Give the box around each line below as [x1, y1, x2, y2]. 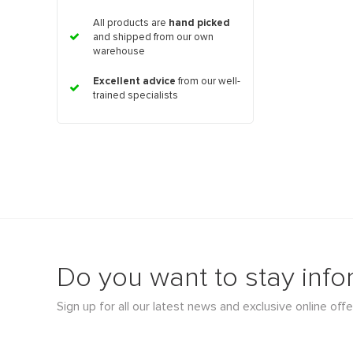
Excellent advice [93, 76, 176, 87]
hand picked [169, 18, 230, 29]
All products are [93, 18, 169, 29]
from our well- [176, 76, 240, 87]
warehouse [93, 46, 145, 58]
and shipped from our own [93, 32, 214, 43]
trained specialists [93, 91, 178, 102]
